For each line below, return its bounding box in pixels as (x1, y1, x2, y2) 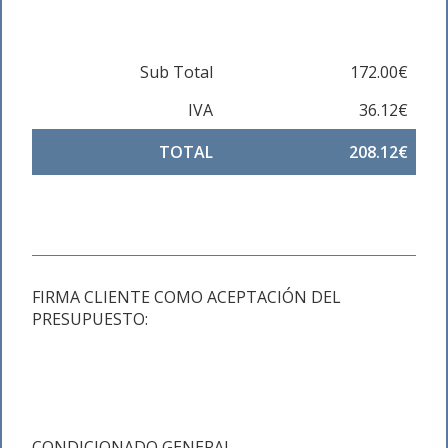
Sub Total (140, 61, 213, 83)
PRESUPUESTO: (32, 308, 148, 330)
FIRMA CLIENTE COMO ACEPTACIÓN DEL (32, 286, 341, 308)
